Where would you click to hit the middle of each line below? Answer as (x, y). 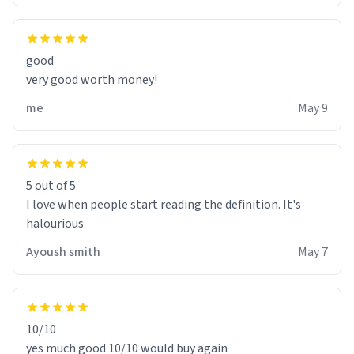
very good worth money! (92, 79)
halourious (55, 223)
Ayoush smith (63, 252)
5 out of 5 (51, 185)
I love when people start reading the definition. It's (164, 204)
